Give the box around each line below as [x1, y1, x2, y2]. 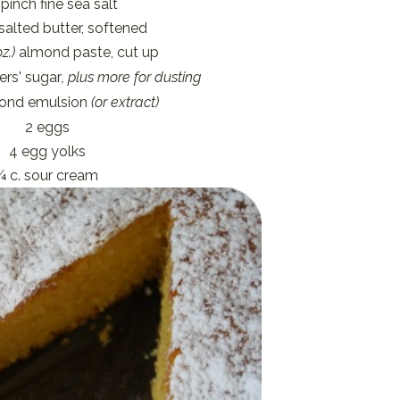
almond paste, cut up [14, 44, 159, 62]
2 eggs [24, 119, 70, 137]
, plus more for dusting [62, 69, 202, 87]
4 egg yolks [8, 143, 86, 161]
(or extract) [90, 94, 159, 112]
